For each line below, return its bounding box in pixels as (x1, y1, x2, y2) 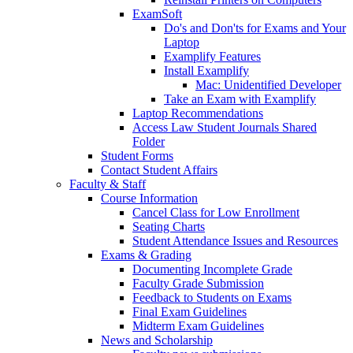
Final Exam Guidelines (132, 305, 247, 319)
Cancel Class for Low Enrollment (132, 206, 299, 220)
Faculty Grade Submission (132, 277, 264, 291)
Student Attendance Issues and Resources (132, 234, 338, 248)
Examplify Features (164, 50, 261, 64)
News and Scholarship (101, 333, 213, 347)
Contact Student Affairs (101, 163, 217, 177)
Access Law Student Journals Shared (132, 121, 317, 135)
